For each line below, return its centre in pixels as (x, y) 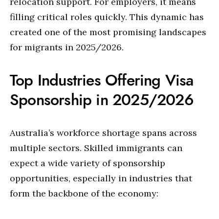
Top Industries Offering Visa (102, 80)
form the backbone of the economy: (84, 193)
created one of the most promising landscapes (108, 32)
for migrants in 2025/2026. (67, 47)
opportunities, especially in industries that (101, 178)
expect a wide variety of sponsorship (88, 163)
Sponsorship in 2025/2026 (102, 100)
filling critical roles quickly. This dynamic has (107, 17)
